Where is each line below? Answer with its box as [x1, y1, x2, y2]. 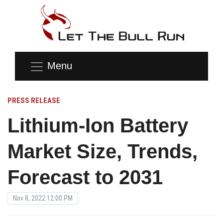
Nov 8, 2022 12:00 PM [13, 194, 73, 202]
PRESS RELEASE [7, 96, 60, 105]
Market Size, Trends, [7, 140, 198, 162]
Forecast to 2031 [7, 166, 163, 188]
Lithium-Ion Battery [7, 114, 188, 136]
